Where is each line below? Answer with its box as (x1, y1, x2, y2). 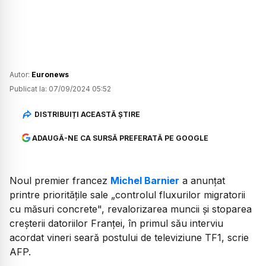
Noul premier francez (9, 174, 110, 186)
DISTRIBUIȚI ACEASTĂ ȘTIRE (34, 110, 140, 119)
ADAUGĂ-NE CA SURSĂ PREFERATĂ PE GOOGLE (31, 133, 208, 142)
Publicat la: (9, 84, 47, 93)
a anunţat (179, 174, 225, 186)
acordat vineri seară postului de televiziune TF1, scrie (9, 231, 249, 243)
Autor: (9, 69, 31, 79)
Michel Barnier (110, 174, 179, 186)
